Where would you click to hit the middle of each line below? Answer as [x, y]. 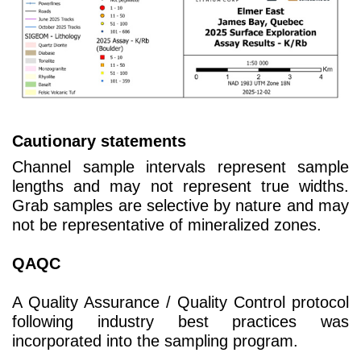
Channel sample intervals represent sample [180, 167]
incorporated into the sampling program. [155, 341]
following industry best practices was [180, 322]
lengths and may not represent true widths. [180, 187]
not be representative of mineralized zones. [167, 225]
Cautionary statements [99, 141]
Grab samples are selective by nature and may [180, 206]
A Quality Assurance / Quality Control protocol [180, 303]
